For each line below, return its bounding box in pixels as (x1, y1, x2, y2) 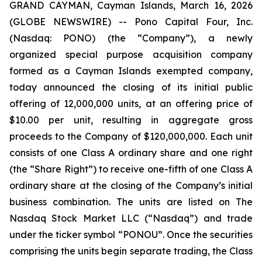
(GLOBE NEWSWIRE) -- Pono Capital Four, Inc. (9, 16, 253, 27)
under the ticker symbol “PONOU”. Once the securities (9, 229, 253, 240)
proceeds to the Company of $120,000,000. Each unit (9, 130, 253, 142)
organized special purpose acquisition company (9, 49, 253, 60)
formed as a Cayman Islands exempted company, (9, 65, 253, 77)
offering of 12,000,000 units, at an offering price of (9, 98, 253, 109)
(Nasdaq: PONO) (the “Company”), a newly (9, 32, 253, 44)
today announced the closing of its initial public (9, 81, 253, 93)
